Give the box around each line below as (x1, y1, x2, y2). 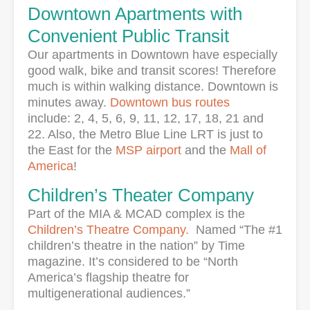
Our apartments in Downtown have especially (28, 48, 277, 62)
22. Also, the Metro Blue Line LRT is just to (28, 127, 263, 142)
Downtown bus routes (110, 95, 230, 110)
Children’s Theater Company (28, 185, 254, 206)
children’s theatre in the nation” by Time (28, 239, 245, 253)
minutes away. (28, 95, 110, 110)
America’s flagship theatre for (28, 271, 189, 285)
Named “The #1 (189, 223, 282, 237)
